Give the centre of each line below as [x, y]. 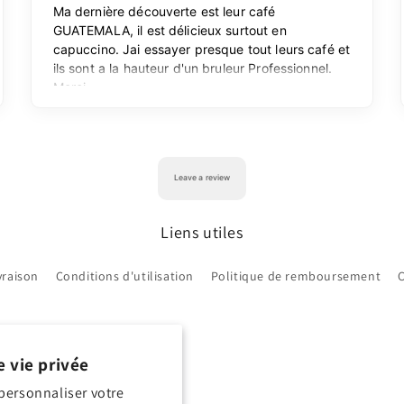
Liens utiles [202, 232]
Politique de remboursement [296, 275]
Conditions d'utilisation [124, 275]
